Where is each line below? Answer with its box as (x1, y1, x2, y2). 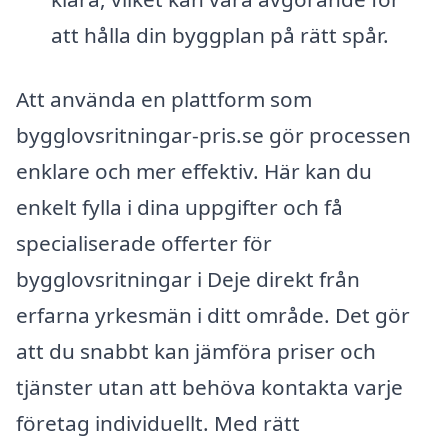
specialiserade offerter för (16, 228, 272, 257)
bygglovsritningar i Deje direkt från (16, 264, 360, 293)
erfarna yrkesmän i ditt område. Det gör (16, 300, 410, 329)
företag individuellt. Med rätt (16, 408, 300, 437)
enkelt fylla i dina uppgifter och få (16, 192, 343, 221)
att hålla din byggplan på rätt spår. (50, 21, 389, 50)
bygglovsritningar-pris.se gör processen (16, 120, 411, 149)
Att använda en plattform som (16, 84, 312, 113)
